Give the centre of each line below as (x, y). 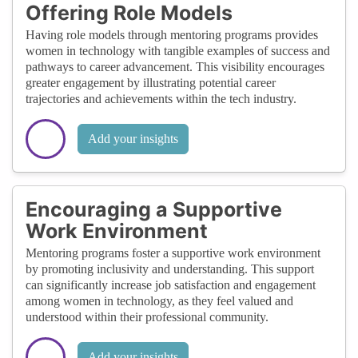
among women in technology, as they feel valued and (159, 300)
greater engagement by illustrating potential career (151, 82)
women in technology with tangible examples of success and (178, 50)
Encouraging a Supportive (154, 209)
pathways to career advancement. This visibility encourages (175, 66)
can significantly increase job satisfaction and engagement (171, 284)
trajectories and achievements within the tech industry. (161, 98)
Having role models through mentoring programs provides (172, 34)
